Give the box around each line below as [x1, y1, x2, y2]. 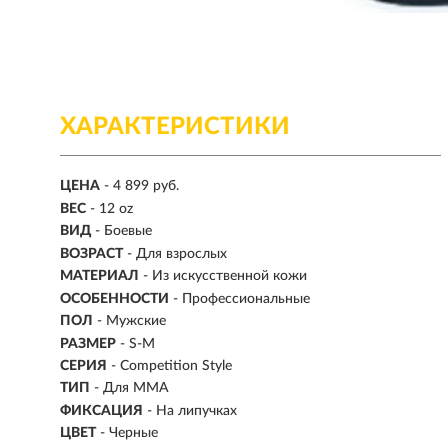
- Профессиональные [173, 291, 310, 306]
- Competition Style [111, 358, 232, 373]
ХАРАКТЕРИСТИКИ [60, 115, 290, 139]
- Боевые [95, 224, 152, 239]
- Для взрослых [127, 246, 227, 261]
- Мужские [97, 314, 166, 329]
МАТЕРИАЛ [60, 269, 139, 284]
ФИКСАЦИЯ [60, 403, 143, 418]
